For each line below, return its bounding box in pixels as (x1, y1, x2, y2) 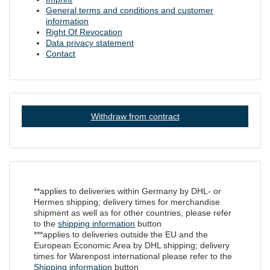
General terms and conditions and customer (46, 5, 213, 15)
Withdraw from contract (90, 111, 180, 121)
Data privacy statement (46, 38, 134, 48)
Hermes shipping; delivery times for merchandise (34, 197, 220, 207)
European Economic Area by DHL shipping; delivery (34, 240, 230, 250)
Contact (46, 49, 75, 58)
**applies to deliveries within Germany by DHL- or (34, 186, 221, 196)
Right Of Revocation (46, 27, 122, 37)
